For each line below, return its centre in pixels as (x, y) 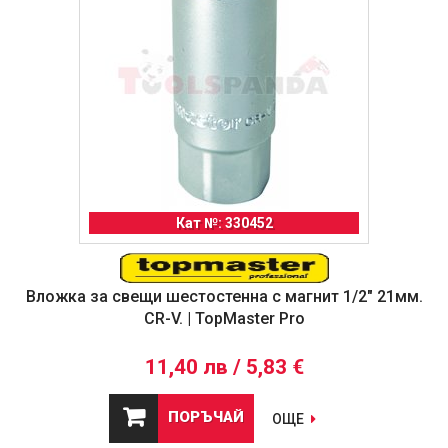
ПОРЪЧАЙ (206, 417)
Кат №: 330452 (224, 223)
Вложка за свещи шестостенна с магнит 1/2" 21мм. (224, 297)
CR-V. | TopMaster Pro (224, 319)
